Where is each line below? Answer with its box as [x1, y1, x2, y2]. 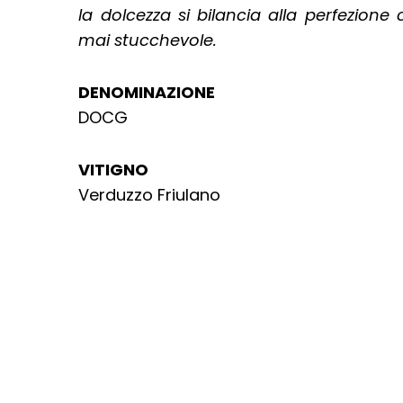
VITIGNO [78, 157, 149, 181]
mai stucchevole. [78, 28, 218, 51]
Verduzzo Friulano [78, 183, 221, 206]
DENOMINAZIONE [78, 80, 216, 103]
